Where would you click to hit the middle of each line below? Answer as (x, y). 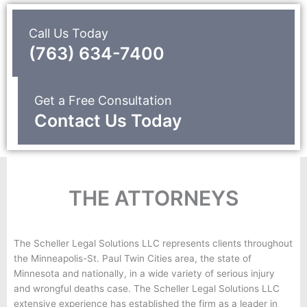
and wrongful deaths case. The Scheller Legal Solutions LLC (147, 288)
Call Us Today (68, 33)
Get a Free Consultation (103, 101)
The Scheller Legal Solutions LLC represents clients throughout (153, 243)
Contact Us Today (108, 121)
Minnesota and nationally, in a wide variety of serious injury (144, 273)
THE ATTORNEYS (153, 198)
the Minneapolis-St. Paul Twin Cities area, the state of (133, 258)
